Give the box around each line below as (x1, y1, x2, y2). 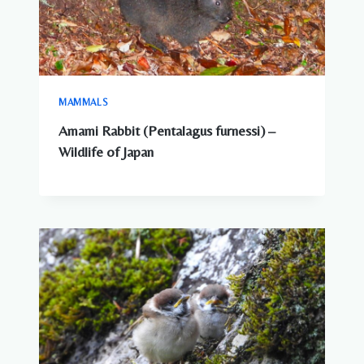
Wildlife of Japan (58, 143, 154, 160)
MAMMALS (58, 96, 109, 108)
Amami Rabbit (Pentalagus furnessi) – (58, 122, 275, 139)
